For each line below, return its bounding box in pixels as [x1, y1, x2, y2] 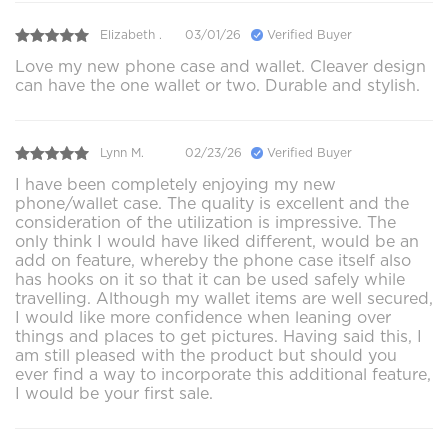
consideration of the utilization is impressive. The [15, 212, 396, 232]
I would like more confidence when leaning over [15, 307, 391, 327]
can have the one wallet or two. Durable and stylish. [15, 75, 420, 95]
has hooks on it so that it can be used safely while [15, 269, 405, 289]
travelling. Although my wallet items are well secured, [15, 288, 433, 308]
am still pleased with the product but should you [15, 345, 397, 365]
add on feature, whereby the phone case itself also [15, 250, 411, 270]
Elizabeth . [100, 27, 162, 43]
